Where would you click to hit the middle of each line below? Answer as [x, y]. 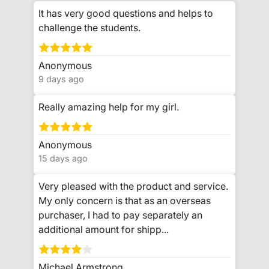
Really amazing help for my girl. [109, 107]
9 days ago [61, 79]
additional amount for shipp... [104, 230]
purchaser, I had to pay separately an [120, 215]
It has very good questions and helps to [126, 13]
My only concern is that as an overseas [125, 201]
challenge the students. [89, 27]
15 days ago [63, 159]
